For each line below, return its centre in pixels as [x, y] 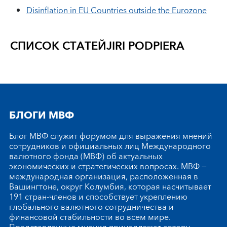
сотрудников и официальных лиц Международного [110, 147]
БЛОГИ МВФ [42, 116]
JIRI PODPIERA [145, 47]
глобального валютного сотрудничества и [91, 207]
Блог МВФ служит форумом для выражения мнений [111, 137]
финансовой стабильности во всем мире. [90, 218]
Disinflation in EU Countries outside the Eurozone [117, 11]
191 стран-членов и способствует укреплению [98, 197]
